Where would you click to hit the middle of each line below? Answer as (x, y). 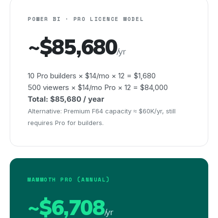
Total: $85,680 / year (66, 99)
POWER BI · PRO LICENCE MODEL (86, 19)
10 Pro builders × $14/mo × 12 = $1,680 (92, 76)
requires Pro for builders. (66, 123)
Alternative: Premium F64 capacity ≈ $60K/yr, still (102, 111)
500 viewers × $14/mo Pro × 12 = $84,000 (98, 87)
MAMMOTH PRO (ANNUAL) (69, 180)
